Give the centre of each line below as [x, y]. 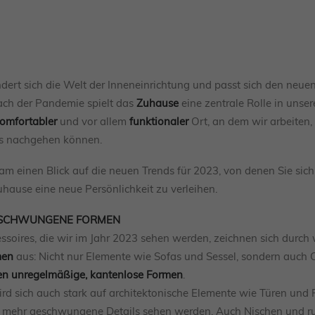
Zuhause [157, 103]
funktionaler [157, 121]
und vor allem [93, 121]
